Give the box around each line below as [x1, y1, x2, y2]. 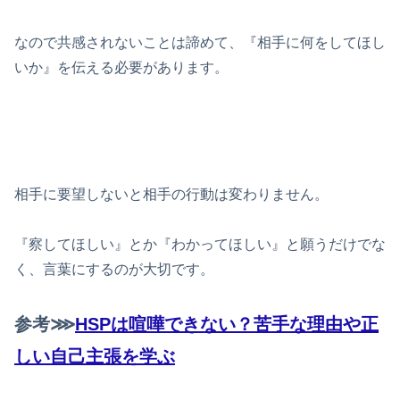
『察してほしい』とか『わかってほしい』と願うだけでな [14, 237, 386, 253]
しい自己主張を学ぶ [14, 346, 175, 367]
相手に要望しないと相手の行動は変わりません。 [14, 186, 329, 202]
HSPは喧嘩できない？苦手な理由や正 [75, 314, 379, 335]
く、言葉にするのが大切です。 [14, 262, 214, 278]
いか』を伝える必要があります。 [14, 60, 229, 75]
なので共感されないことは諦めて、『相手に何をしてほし [14, 35, 386, 50]
